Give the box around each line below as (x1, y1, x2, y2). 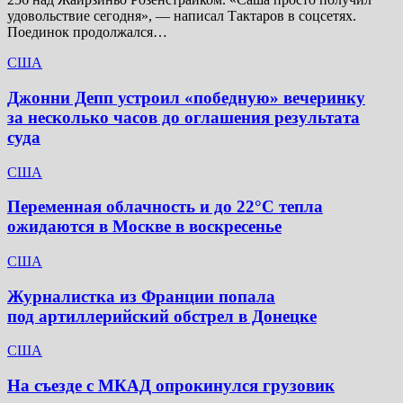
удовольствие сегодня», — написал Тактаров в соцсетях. (7, 8, 356, 24)
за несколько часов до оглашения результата (7, 107, 360, 127)
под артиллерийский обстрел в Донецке (7, 306, 317, 326)
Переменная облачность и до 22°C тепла (7, 197, 323, 217)
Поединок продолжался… (7, 24, 167, 40)
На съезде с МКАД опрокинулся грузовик (7, 376, 335, 396)
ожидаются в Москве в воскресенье (7, 217, 282, 237)
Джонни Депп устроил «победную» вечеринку (7, 87, 365, 107)
